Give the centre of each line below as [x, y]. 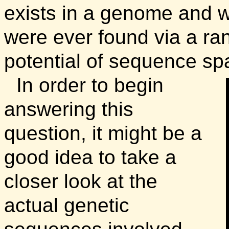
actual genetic [67, 205]
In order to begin [90, 85]
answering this [69, 109]
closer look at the [81, 181]
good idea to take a [90, 157]
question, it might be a [103, 133]
